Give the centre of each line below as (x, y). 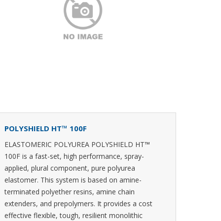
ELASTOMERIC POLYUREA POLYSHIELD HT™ (77, 144)
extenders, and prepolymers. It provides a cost (78, 203)
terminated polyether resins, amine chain (70, 192)
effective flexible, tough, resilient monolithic (74, 215)
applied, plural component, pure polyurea (70, 168)
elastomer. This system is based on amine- (73, 180)
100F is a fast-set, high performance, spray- (74, 156)
